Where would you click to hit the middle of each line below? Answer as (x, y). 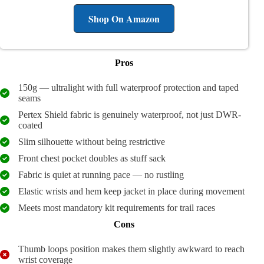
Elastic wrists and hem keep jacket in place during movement (131, 191)
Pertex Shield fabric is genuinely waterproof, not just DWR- (130, 114)
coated (30, 125)
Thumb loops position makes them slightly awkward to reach (131, 249)
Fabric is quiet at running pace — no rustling (101, 174)
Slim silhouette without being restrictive (92, 141)
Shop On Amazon (124, 18)
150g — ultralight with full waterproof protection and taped (128, 87)
